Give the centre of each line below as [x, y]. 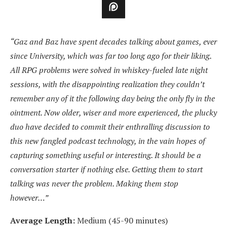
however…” [29, 198]
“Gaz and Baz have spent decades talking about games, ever [113, 42]
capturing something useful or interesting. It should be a [106, 155]
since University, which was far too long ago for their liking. [111, 56]
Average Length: [43, 220]
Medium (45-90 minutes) [121, 220]
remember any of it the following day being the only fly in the [112, 98]
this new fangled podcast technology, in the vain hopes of [108, 141]
